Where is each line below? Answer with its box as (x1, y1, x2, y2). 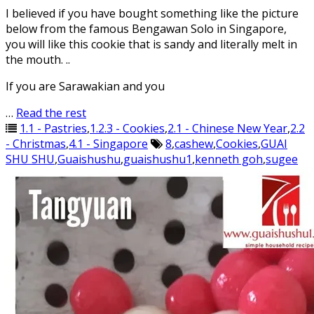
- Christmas (6, 136, 66, 151)
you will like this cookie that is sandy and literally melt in (6, 36, 297, 52)
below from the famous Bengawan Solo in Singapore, (6, 21, 287, 36)
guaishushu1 (123, 151, 192, 167)
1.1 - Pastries (20, 121, 87, 136)
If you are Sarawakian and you (6, 78, 165, 94)
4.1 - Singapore (69, 136, 148, 151)
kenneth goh (195, 151, 263, 167)
